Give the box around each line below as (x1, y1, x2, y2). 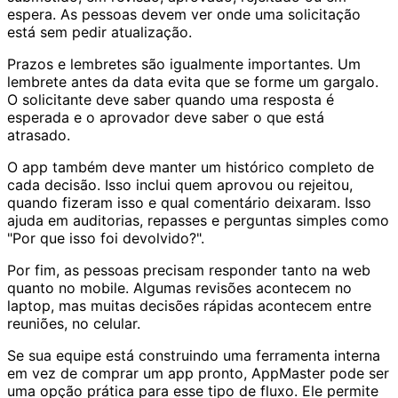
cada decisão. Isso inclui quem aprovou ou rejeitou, (7, 175, 353, 194)
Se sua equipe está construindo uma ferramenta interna (7, 346, 380, 364)
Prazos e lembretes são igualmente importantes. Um (7, 54, 361, 73)
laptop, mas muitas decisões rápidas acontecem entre (7, 296, 371, 314)
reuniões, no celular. (7, 314, 140, 332)
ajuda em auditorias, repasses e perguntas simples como (7, 211, 389, 229)
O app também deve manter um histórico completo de (7, 157, 374, 176)
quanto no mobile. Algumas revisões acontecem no (7, 278, 352, 297)
